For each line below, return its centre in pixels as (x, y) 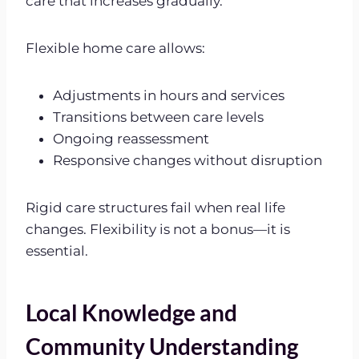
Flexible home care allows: (115, 48)
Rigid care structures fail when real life (155, 207)
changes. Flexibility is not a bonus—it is (158, 229)
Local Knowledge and (131, 312)
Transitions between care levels (158, 117)
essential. (57, 250)
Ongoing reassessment (131, 138)
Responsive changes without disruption (188, 160)
